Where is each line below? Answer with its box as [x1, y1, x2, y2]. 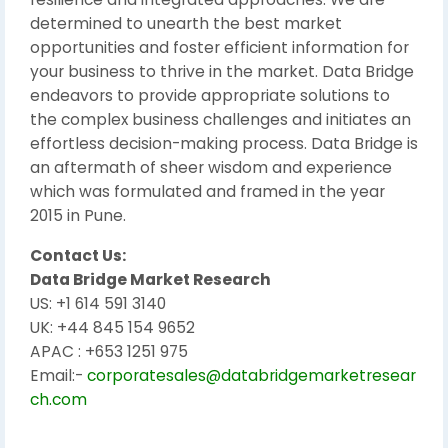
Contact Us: [30, 245, 126, 266]
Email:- [30, 365, 87, 386]
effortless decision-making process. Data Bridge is [30, 133, 418, 154]
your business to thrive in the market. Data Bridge [30, 61, 414, 82]
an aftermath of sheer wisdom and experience [30, 157, 392, 178]
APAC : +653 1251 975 [30, 341, 188, 362]
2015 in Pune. [30, 205, 126, 226]
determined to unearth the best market [30, 13, 342, 34]
